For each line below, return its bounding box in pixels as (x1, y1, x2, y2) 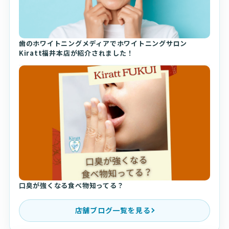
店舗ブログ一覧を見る (75, 205, 151, 216)
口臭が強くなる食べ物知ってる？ (18, 180, 124, 190)
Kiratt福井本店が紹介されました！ (18, 48, 134, 58)
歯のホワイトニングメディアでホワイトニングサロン (18, 38, 188, 49)
